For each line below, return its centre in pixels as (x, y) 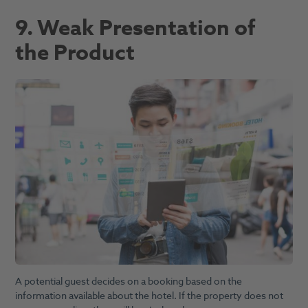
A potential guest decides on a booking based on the (128, 282)
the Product (75, 53)
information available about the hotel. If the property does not (149, 296)
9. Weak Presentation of (135, 28)
